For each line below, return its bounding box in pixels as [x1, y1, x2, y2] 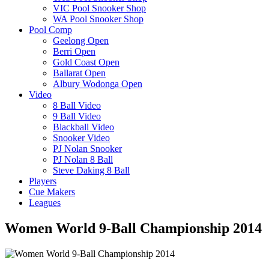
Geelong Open [53, 35, 109, 46]
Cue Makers [29, 186, 75, 197]
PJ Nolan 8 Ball [53, 154, 113, 165]
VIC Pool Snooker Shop [53, 2, 146, 13]
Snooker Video [53, 132, 110, 143]
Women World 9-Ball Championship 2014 [5, 220, 262, 236]
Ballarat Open [53, 67, 106, 78]
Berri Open [53, 46, 95, 56]
